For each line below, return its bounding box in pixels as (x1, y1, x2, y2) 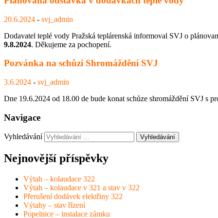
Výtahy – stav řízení (23, 201, 85, 210)
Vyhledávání (4, 132, 42, 141)
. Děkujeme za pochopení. (31, 40, 111, 49)
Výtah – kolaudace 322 (23, 175, 95, 183)
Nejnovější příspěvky (4, 152, 109, 165)
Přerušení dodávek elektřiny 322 (23, 192, 123, 201)
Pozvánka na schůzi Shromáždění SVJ (4, 58, 158, 69)
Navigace (4, 112, 40, 123)
